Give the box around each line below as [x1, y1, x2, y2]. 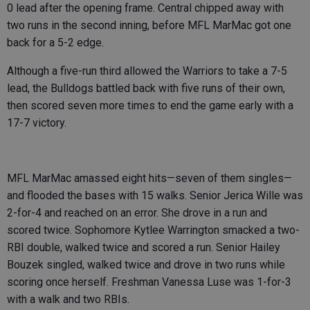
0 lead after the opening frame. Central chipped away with [7, 1, 284, 15]
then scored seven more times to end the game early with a [7, 99, 293, 112]
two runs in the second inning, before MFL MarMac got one [7, 19, 291, 32]
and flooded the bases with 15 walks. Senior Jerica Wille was [7, 189, 303, 202]
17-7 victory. [7, 116, 66, 129]
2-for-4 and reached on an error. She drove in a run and [7, 206, 267, 219]
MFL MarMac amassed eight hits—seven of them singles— [7, 172, 292, 185]
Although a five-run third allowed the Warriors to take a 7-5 [7, 64, 287, 77]
